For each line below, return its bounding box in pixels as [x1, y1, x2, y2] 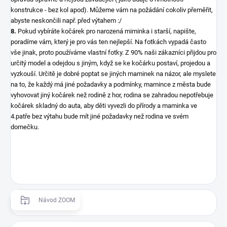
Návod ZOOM [39, 196, 75, 204]
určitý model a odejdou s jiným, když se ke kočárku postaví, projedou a [11, 59, 210, 67]
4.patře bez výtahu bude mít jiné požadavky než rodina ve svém [11, 112, 188, 120]
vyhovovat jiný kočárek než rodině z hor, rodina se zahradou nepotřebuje [11, 91, 213, 99]
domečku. [11, 123, 39, 131]
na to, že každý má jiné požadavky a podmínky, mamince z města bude [11, 80, 211, 88]
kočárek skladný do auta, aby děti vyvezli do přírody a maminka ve [11, 101, 197, 109]
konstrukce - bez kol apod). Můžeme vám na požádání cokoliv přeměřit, [11, 6, 213, 14]
